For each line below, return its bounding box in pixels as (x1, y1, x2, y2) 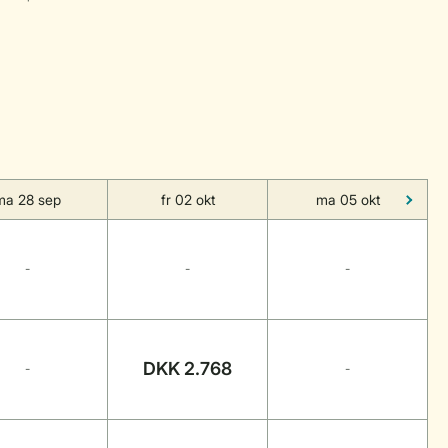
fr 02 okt (160, 191, 215, 208)
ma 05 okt (315, 191, 380, 208)
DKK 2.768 (143, 358, 232, 379)
